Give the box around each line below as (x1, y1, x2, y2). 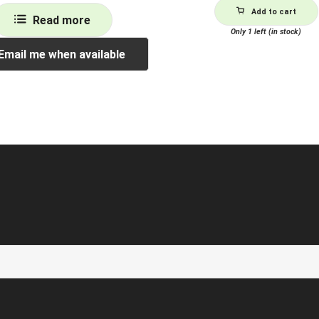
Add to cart (251, 7, 296, 17)
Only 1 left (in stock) (231, 27, 302, 37)
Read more (33, 14, 91, 28)
